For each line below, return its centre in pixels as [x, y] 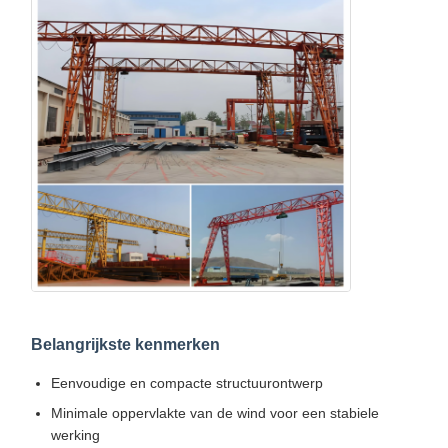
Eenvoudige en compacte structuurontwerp [186, 383]
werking [75, 435]
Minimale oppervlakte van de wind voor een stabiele [214, 413]
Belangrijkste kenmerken [125, 345]
